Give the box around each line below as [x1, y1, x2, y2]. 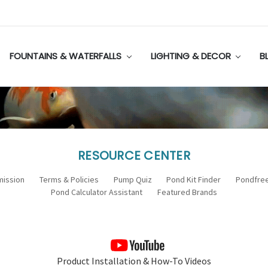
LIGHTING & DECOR [150, 49, 233, 62]
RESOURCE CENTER [78, 147, 190, 164]
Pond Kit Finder [166, 173, 221, 185]
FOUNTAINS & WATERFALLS [9, 49, 124, 62]
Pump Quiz [113, 173, 152, 185]
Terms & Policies [39, 173, 99, 185]
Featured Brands [157, 186, 217, 197]
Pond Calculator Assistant [51, 186, 143, 197]
